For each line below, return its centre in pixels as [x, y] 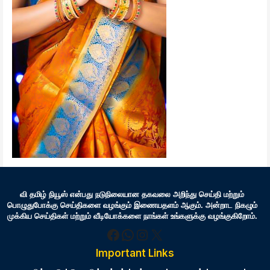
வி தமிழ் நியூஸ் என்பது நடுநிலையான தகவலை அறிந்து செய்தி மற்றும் [132, 195]
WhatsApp [156, 234]
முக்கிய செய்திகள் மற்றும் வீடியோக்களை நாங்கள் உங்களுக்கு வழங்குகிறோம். [132, 216]
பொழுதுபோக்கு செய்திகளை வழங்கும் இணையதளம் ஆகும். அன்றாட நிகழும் [132, 206]
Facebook [139, 234]
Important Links [135, 253]
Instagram [169, 234]
